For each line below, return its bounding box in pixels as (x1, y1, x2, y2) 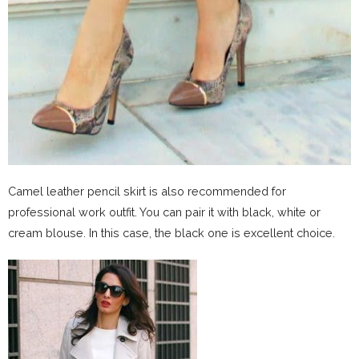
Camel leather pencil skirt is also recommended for (8, 184, 286, 199)
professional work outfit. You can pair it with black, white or (8, 205, 321, 220)
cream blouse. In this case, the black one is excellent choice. (8, 226, 335, 240)
